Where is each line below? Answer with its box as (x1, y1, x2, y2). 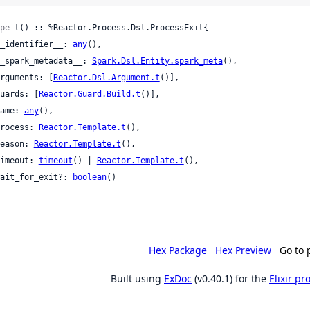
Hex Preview (215, 243, 271, 257)
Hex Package (148, 243, 207, 257)
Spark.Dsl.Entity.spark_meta (91, 55, 223, 66)
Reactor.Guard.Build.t (38, 89, 140, 99)
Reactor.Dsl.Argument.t (53, 72, 160, 82)
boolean (72, 172, 107, 182)
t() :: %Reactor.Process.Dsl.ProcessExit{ (9, 22, 208, 33)
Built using (111, 271, 164, 285)
